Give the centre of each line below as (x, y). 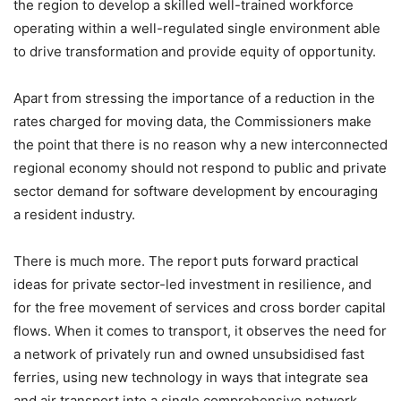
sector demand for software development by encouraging (196, 191)
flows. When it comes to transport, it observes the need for (200, 330)
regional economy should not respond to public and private (200, 167)
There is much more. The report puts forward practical (186, 260)
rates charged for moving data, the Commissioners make (192, 121)
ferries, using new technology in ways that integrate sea (191, 377)
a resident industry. (74, 214)
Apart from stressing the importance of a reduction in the (194, 98)
